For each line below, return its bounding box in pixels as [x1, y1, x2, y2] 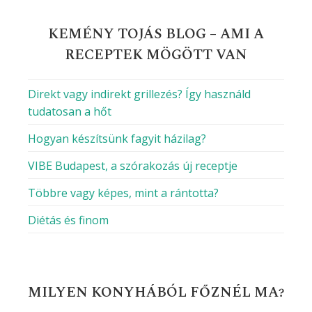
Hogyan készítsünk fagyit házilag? [28, 131, 206, 147]
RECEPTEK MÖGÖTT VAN [65, 45, 247, 66]
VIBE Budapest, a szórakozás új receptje [28, 158, 237, 174]
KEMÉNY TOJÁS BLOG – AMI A [48, 24, 264, 45]
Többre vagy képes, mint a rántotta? [28, 185, 219, 201]
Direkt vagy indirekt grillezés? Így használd [28, 86, 251, 102]
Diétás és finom [28, 212, 109, 228]
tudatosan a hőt [28, 104, 111, 120]
